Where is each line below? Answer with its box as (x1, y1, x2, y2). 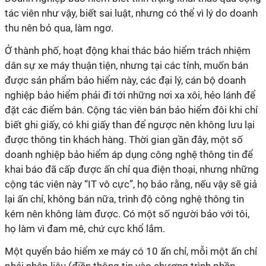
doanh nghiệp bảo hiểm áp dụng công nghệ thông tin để (5, 148, 253, 160)
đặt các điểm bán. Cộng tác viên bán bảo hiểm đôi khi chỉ (5, 104, 258, 116)
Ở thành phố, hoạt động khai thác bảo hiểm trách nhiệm (5, 45, 251, 56)
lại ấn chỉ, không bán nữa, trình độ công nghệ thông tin (5, 193, 244, 205)
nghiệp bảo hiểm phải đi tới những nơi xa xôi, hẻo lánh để (5, 89, 255, 101)
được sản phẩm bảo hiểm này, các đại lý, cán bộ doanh (5, 74, 246, 86)
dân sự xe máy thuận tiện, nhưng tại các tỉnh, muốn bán (5, 59, 248, 71)
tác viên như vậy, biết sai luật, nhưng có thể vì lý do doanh (5, 7, 258, 19)
